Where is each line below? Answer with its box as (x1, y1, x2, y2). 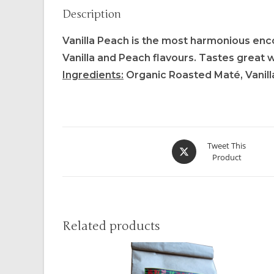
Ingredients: (62, 68, 124, 81)
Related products (62, 218, 160, 234)
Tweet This (207, 139, 246, 151)
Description (62, 7, 121, 21)
